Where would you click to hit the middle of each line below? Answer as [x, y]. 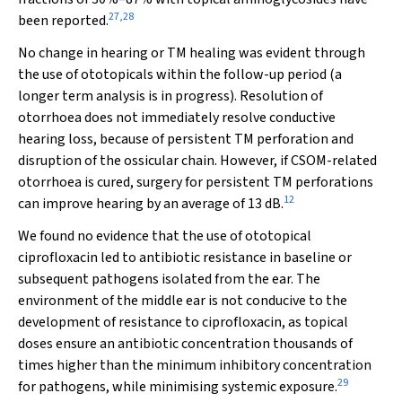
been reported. [63, 21]
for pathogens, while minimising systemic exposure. [178, 387]
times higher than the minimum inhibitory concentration [195, 365]
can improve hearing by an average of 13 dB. [151, 204]
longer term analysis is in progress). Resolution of [170, 96]
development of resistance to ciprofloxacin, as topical [183, 322]
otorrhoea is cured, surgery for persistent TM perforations [196, 182]
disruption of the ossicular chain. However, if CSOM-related [197, 161]
